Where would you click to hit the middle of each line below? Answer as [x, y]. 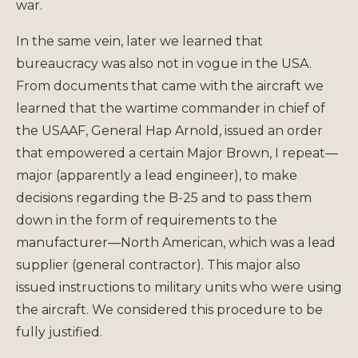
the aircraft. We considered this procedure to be [169, 309]
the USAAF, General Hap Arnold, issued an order [169, 130]
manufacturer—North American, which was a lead [176, 242]
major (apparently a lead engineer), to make [157, 175]
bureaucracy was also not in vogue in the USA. [164, 63]
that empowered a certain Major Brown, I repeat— [177, 153]
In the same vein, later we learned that [139, 41]
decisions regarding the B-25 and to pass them [164, 197]
